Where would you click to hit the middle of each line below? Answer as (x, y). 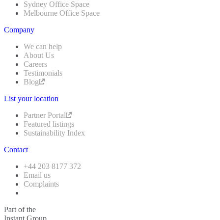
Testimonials (43, 73)
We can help (43, 46)
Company (19, 29)
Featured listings (49, 124)
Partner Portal (45, 115)
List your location (31, 98)
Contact (16, 149)
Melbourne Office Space (62, 13)
